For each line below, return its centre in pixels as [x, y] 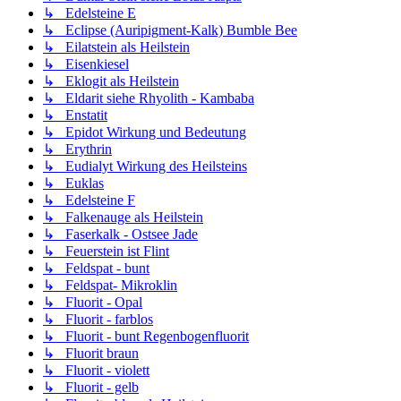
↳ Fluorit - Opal [93, 303]
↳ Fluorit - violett [96, 371]
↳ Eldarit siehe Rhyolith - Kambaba [149, 98]
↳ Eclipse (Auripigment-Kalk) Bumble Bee [170, 30]
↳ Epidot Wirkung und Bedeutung [145, 132]
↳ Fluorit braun [91, 354]
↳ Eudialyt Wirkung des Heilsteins [145, 166]
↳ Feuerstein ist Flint [106, 252]
